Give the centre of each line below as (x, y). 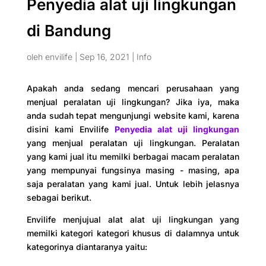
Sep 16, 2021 (104, 57)
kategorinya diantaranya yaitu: (87, 247)
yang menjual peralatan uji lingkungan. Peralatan (133, 143)
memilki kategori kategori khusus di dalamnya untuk (133, 233)
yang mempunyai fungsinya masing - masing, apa (133, 170)
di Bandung (69, 31)
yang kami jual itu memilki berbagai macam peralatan (133, 157)
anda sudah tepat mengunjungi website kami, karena (133, 116)
